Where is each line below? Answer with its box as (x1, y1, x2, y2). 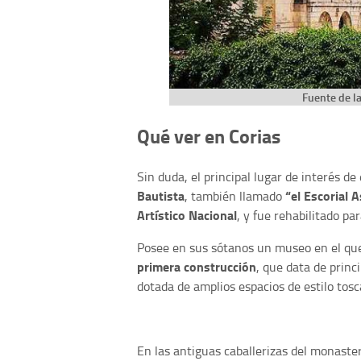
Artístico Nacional (137, 205, 237, 224)
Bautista (137, 185, 185, 205)
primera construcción (137, 256, 256, 276)
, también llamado (185, 186, 285, 205)
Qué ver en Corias (137, 122, 280, 151)
